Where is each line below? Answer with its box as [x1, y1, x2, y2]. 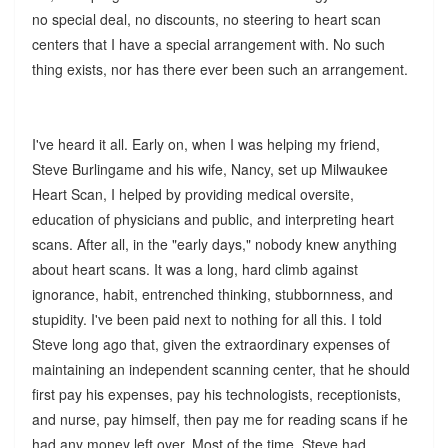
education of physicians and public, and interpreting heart [31, 208, 394, 229]
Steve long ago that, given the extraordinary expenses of [31, 333, 390, 354]
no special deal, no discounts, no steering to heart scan [31, 8, 381, 29]
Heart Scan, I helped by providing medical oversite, [31, 183, 354, 204]
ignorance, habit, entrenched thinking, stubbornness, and [31, 283, 393, 304]
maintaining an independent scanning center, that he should [31, 358, 410, 379]
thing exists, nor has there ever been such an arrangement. [31, 58, 408, 79]
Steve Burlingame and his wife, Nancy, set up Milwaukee [31, 158, 388, 179]
